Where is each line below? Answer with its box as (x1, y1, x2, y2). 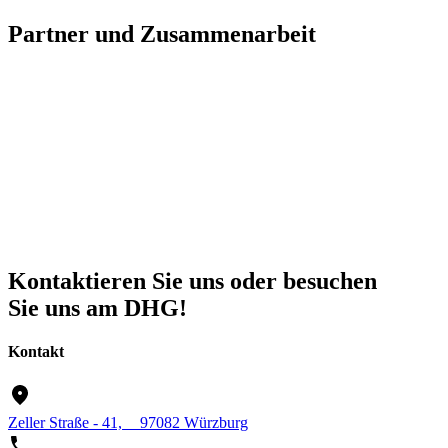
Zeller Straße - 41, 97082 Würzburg (8, 413, 248, 431)
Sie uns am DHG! (8, 295, 187, 322)
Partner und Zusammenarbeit (8, 21, 316, 48)
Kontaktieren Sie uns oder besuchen (8, 268, 377, 295)
